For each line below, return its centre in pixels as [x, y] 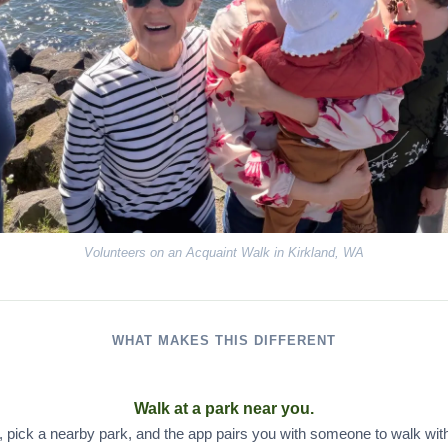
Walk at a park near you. [224, 408]
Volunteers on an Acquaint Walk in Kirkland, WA [224, 252]
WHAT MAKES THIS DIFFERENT [224, 340]
